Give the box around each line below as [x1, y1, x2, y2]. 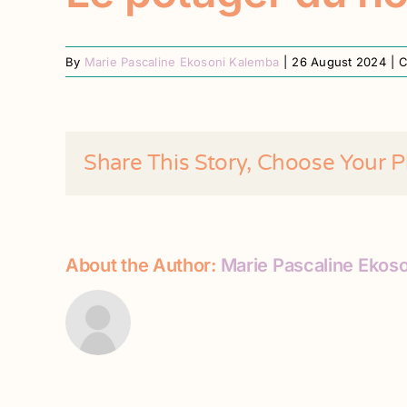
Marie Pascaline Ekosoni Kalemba [84, 55, 280, 70]
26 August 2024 [292, 55, 386, 70]
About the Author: [65, 254, 221, 277]
